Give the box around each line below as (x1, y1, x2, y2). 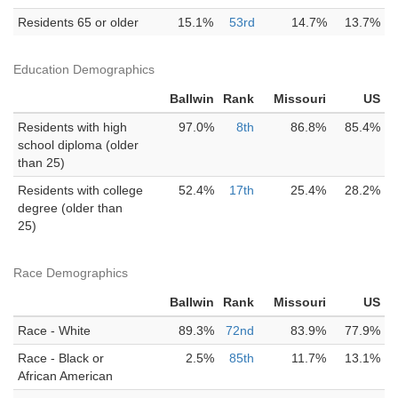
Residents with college (18, 183, 143, 197)
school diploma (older (18, 138, 139, 152)
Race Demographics (13, 266, 128, 280)
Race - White (18, 323, 91, 338)
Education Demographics (13, 62, 155, 76)
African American (18, 369, 113, 383)
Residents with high (18, 120, 127, 134)
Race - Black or (18, 351, 104, 365)
